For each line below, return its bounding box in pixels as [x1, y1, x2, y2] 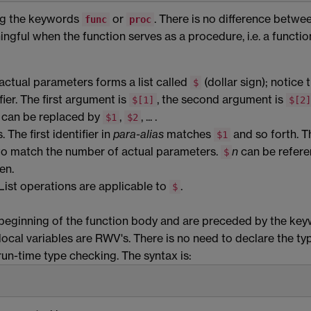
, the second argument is [157, 92, 286, 107]
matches [164, 127, 214, 142]
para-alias [113, 127, 164, 142]
